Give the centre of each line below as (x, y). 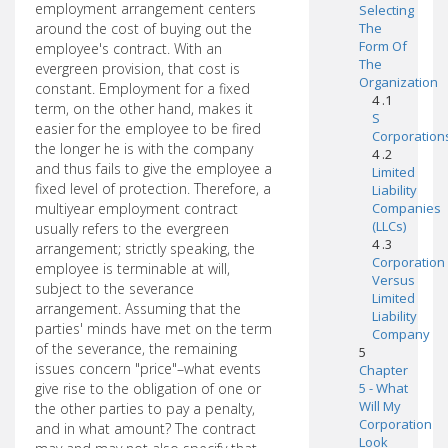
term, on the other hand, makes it (144, 108)
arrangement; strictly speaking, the (145, 248)
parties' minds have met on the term (153, 328)
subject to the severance (114, 288)
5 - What (383, 388)
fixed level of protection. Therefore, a (153, 188)
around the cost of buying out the (143, 28)
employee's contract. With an (128, 48)
